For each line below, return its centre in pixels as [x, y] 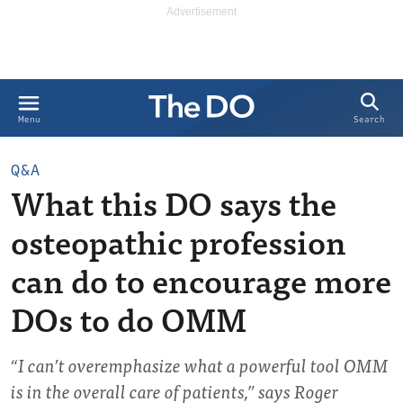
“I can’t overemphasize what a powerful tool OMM [200, 365]
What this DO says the [174, 202]
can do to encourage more [201, 279]
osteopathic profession [179, 241]
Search [369, 120]
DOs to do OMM [129, 318]
